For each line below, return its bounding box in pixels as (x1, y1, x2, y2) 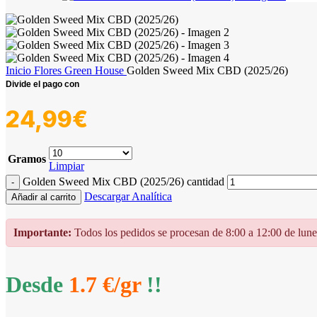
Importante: (13, 226, 71, 238)
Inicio (6, 64, 34, 76)
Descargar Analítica (84, 190, 172, 202)
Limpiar (49, 160, 84, 172)
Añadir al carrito (11, 192, 76, 202)
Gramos (8, 153, 46, 165)
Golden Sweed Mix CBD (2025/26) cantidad (23, 175, 224, 188)
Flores (34, 64, 64, 76)
